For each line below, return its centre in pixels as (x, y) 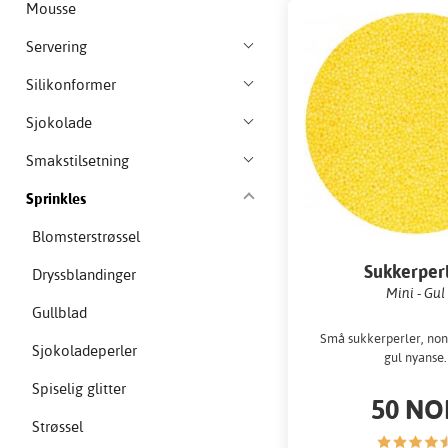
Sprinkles (56, 199)
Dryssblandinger (84, 275)
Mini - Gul (416, 292)
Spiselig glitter (79, 389)
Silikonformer (71, 85)
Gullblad (60, 313)
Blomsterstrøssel (86, 237)
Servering (56, 47)
